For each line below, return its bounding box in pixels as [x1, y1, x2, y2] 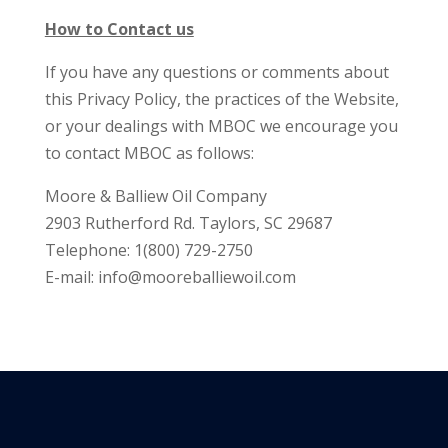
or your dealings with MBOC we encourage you [44, 115, 398, 137]
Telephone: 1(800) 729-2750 [44, 239, 253, 261]
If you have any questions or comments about [44, 61, 389, 83]
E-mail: [44, 266, 98, 288]
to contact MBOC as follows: [44, 142, 254, 164]
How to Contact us [44, 18, 194, 40]
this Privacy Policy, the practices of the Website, [44, 88, 399, 110]
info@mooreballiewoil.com [97, 266, 296, 288]
